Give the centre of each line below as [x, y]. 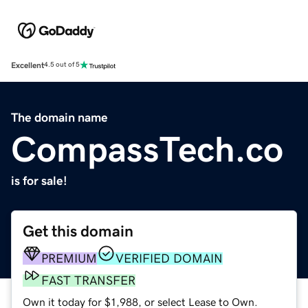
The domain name [59, 117]
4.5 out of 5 [62, 65]
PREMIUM [69, 258]
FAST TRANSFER [88, 280]
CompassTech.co [147, 149]
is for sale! [39, 180]
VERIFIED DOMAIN [169, 258]
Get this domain [78, 231]
